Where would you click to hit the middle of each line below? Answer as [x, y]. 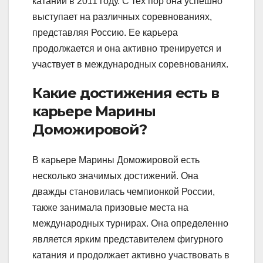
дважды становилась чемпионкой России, [124, 191]
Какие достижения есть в [126, 93]
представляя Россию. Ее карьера [105, 33]
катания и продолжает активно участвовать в [131, 255]
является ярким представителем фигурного [128, 239]
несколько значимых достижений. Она [115, 176]
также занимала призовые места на [110, 207]
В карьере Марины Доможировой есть [116, 160]
